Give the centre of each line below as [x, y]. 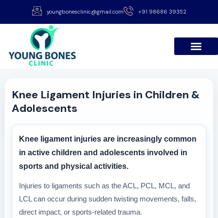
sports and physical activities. [74, 166]
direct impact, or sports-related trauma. [81, 212]
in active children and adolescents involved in [103, 152]
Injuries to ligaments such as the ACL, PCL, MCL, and [104, 185]
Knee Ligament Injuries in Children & [106, 94]
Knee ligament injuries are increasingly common [108, 139]
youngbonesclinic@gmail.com [85, 12]
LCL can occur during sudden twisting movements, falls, [108, 199]
